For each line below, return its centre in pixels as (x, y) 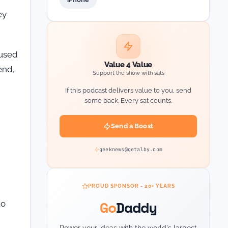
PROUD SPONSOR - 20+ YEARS (131, 186)
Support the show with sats (128, 73)
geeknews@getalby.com (131, 149)
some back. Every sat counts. (128, 101)
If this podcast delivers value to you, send (128, 90)
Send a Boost (132, 126)
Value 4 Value (128, 65)
